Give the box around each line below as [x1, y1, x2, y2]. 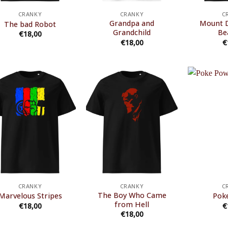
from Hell [115, 199, 149, 209]
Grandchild [113, 27, 151, 38]
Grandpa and [109, 18, 154, 28]
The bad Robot [4, 19, 56, 29]
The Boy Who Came [97, 190, 166, 200]
